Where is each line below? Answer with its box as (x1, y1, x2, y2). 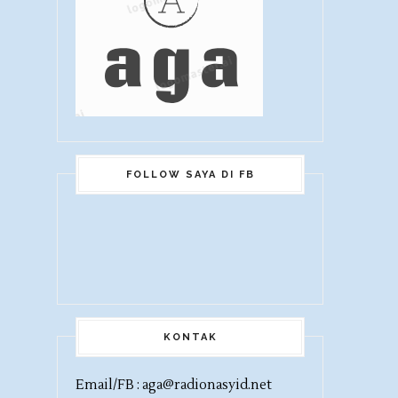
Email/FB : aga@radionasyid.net (76, 376, 272, 394)
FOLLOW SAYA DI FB (125, 168, 255, 180)
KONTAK (163, 330, 218, 343)
